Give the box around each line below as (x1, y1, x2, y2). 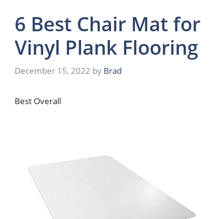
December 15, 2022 (15, 65, 90, 76)
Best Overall (15, 95, 61, 107)
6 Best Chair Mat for (15, 10, 200, 38)
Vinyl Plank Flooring (15, 34, 198, 61)
